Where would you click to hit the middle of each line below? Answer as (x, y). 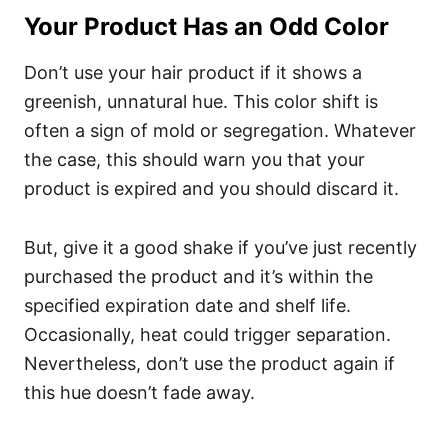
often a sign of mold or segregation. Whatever (220, 130)
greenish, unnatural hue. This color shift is (201, 101)
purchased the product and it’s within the (198, 276)
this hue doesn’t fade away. (139, 392)
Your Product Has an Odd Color (206, 26)
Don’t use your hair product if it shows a (193, 72)
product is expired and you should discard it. (211, 188)
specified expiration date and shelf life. (187, 305)
